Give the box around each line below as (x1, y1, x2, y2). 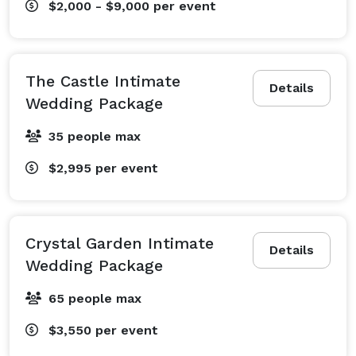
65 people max (48, 290, 141, 306)
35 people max (48, 128, 141, 144)
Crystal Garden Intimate (25, 233, 214, 253)
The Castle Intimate (25, 71, 180, 91)
